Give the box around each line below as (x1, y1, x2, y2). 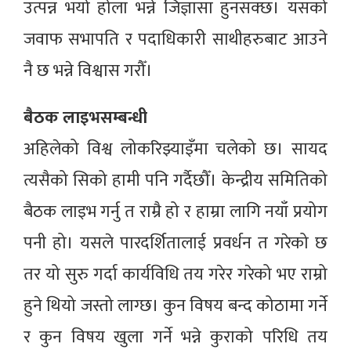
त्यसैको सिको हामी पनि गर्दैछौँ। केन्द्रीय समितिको (24, 166, 327, 196)
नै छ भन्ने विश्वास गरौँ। (24, 56, 157, 86)
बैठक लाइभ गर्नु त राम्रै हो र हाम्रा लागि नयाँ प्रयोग (24, 197, 327, 227)
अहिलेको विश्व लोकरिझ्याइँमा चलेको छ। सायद (24, 135, 327, 165)
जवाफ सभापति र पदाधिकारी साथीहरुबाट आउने (24, 25, 327, 55)
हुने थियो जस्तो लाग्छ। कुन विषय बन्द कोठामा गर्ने (24, 291, 327, 321)
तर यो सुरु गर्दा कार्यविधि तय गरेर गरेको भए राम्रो (24, 260, 327, 290)
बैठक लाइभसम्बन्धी (24, 103, 147, 133)
